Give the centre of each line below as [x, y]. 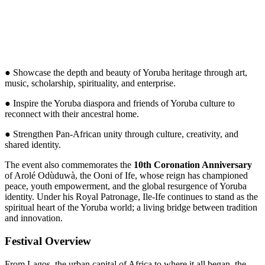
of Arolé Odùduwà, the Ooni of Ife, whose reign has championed [126, 176]
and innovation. [34, 218]
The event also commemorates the [69, 165]
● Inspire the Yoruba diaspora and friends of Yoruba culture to [120, 104]
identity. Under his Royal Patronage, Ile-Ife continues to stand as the [131, 197]
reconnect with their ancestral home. [72, 114]
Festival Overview [48, 241]
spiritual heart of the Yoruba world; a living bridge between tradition [131, 208]
